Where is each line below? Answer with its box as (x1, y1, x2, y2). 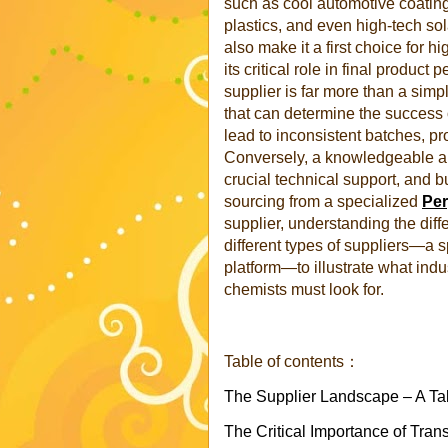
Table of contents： (224, 353, 360, 370)
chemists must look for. (224, 281, 384, 298)
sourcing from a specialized (224, 193, 418, 210)
